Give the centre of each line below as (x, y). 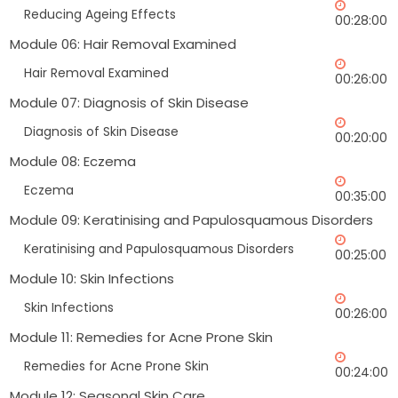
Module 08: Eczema (73, 162)
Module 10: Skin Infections (92, 279)
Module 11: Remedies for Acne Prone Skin (141, 338)
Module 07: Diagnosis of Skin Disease (129, 103)
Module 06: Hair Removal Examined (123, 44)
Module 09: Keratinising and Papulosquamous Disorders (191, 220)
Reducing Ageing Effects (100, 15)
